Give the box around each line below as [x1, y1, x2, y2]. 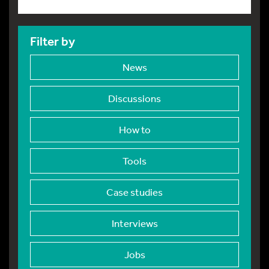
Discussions [108, 91, 161, 104]
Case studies [106, 185, 163, 198]
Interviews [111, 216, 158, 229]
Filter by [30, 33, 75, 49]
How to [118, 122, 151, 136]
